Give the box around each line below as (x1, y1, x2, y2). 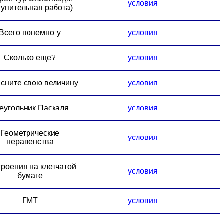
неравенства (6, 137, 54, 146)
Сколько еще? (4, 53, 55, 62)
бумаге (17, 171, 43, 180)
